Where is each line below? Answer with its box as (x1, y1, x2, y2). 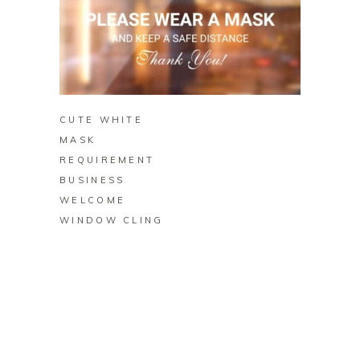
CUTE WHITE (59, 114, 144, 126)
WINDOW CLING (59, 215, 164, 227)
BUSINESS (59, 174, 125, 186)
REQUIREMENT (59, 154, 155, 166)
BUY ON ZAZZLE (128, 70, 232, 82)
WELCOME (59, 194, 126, 207)
